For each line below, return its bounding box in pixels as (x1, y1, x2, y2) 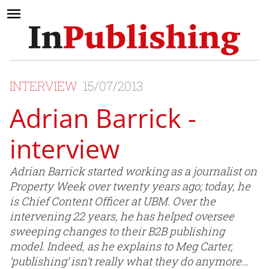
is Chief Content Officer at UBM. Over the (10, 194, 216, 209)
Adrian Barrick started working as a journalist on (10, 164, 257, 179)
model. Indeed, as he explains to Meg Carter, (10, 239, 233, 254)
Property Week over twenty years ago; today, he (10, 179, 250, 194)
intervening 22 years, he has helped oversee (10, 209, 234, 224)
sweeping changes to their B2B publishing (10, 224, 225, 239)
